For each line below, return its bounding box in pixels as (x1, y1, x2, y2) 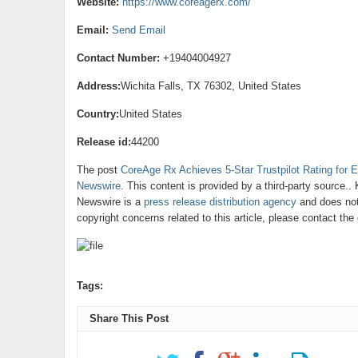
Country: (76, 108, 119, 120)
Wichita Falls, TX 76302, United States (120, 80, 301, 92)
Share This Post (89, 312, 169, 324)
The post (76, 164, 121, 176)
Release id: (76, 136, 131, 148)
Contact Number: (76, 52, 160, 64)
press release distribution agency (143, 196, 296, 208)
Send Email (111, 24, 165, 36)
